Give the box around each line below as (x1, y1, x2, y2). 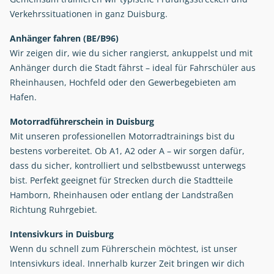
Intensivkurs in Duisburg (10, 228, 114, 240)
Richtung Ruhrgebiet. (10, 204, 97, 216)
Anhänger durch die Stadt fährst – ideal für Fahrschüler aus (10, 62, 256, 74)
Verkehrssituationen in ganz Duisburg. (10, 8, 168, 20)
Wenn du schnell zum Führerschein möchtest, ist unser (10, 243, 237, 255)
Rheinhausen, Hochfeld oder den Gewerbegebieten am (10, 76, 236, 89)
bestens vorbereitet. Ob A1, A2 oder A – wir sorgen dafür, (10, 145, 245, 157)
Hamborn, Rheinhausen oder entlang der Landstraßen (10, 189, 234, 201)
